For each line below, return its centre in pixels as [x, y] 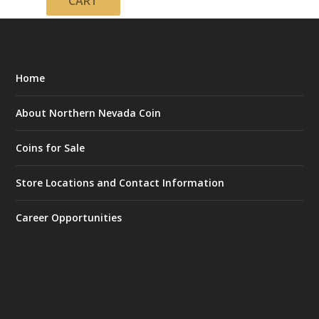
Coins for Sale [51, 147]
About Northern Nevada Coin [89, 113]
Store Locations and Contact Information [120, 182]
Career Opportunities [69, 217]
